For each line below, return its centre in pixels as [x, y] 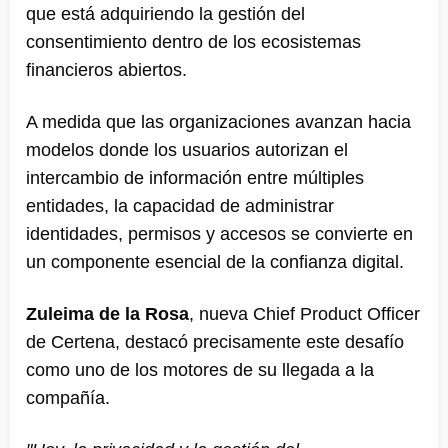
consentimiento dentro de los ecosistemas [193, 41]
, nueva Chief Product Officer [304, 313]
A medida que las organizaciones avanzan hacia [218, 121]
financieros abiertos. [106, 69]
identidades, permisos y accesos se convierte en [219, 233]
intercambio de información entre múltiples [195, 177]
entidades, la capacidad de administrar [180, 205]
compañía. [68, 397]
